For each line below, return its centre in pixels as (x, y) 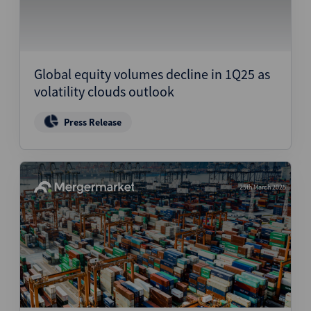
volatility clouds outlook (104, 91)
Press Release (93, 122)
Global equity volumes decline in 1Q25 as (152, 74)
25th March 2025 (263, 187)
